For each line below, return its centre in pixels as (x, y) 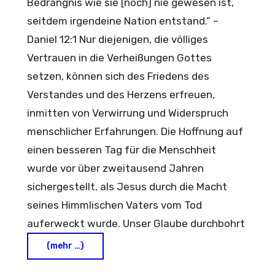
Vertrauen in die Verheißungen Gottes (120, 58)
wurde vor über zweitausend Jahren (116, 168)
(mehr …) (66, 246)
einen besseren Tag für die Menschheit (122, 150)
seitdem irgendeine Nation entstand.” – (123, 21)
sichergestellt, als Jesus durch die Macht (127, 187)
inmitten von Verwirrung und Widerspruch (128, 113)
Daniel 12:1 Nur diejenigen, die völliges (118, 39)
